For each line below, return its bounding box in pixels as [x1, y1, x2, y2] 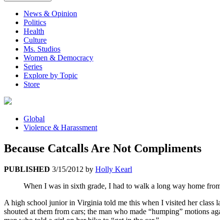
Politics [24, 18, 46, 27]
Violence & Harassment [24, 123, 97, 132]
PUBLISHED [4, 165, 50, 174]
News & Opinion [24, 9, 77, 18]
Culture [24, 36, 47, 45]
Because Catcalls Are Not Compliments [4, 142, 201, 155]
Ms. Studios [24, 45, 60, 54]
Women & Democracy [24, 54, 93, 62]
